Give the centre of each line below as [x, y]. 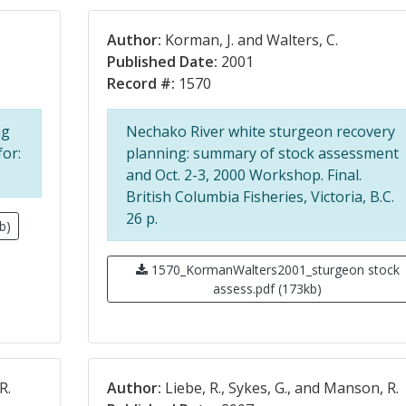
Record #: [140, 83]
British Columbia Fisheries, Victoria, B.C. [260, 197]
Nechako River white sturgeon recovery [260, 131]
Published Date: [162, 62]
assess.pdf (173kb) [268, 289]
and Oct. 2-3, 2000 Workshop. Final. [243, 175]
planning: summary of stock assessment [262, 153]
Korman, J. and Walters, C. [249, 40]
